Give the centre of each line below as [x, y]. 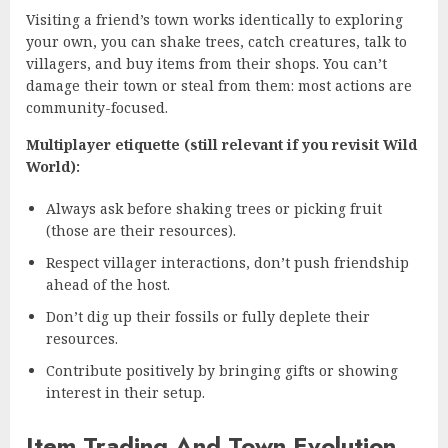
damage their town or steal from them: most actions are [219, 85]
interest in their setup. [125, 392]
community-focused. [97, 107]
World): [53, 166]
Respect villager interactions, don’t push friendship [227, 262]
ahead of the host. [108, 284]
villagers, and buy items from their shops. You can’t [206, 63]
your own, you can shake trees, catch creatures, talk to [216, 41]
